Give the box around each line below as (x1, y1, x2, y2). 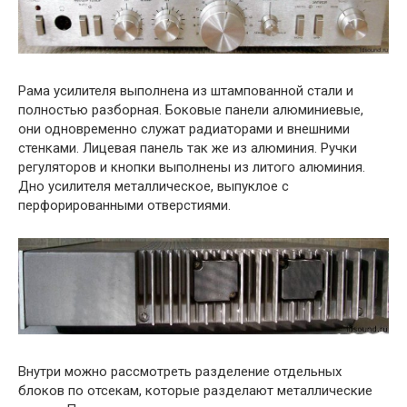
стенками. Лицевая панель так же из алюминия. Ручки (18, 140, 357, 157)
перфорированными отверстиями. (18, 197, 231, 214)
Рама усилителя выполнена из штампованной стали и (18, 83, 353, 100)
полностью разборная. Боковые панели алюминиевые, (18, 102, 363, 119)
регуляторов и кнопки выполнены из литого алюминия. (18, 159, 365, 176)
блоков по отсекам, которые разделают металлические (18, 382, 372, 400)
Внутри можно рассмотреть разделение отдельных (18, 363, 342, 381)
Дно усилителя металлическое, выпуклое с (18, 178, 289, 195)
